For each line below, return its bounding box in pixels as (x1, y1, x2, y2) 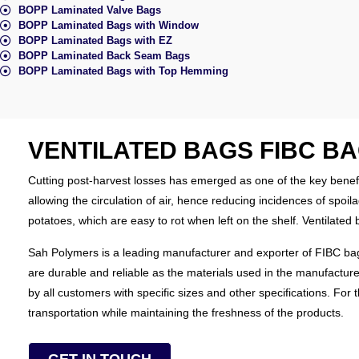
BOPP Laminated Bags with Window (18, 19, 199, 32)
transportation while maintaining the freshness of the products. (28, 305, 344, 319)
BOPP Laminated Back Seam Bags (18, 50, 190, 63)
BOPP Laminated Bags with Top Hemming (18, 65, 228, 78)
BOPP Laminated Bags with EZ (18, 34, 172, 47)
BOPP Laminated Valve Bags (18, 4, 161, 17)
